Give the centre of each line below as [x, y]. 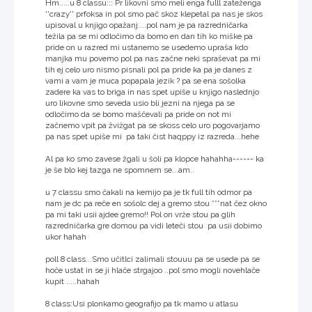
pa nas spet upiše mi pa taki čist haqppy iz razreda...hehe [152, 136]
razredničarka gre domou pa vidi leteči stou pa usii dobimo [154, 225]
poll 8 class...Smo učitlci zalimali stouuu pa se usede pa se [153, 259]
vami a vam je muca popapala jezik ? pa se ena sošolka [146, 80]
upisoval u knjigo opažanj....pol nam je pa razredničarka [147, 25]
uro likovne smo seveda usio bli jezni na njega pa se [140, 103]
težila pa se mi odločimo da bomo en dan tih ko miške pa [149, 36]
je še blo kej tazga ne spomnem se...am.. [120, 170]
